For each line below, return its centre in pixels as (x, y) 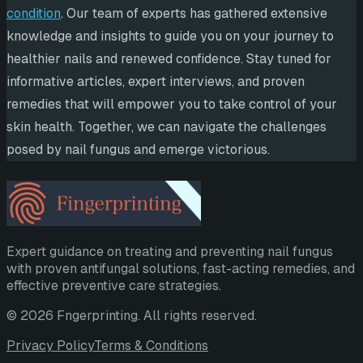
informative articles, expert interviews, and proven (156, 82)
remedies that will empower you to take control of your (172, 105)
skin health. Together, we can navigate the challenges (167, 127)
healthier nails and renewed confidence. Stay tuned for (169, 59)
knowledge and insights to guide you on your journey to (170, 36)
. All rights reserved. (197, 315)
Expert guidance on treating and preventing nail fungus (170, 251)
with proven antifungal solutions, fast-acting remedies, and (181, 268)
